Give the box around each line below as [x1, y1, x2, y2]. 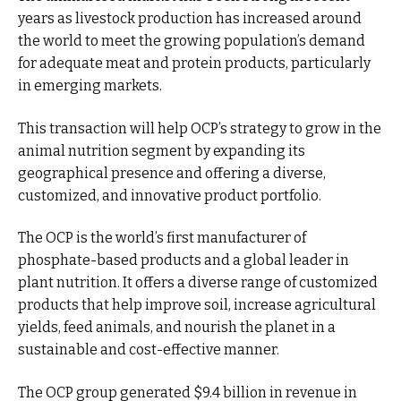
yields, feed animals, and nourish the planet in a [18, 319, 336, 336]
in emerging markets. [18, 77, 162, 94]
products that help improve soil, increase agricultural [18, 296, 376, 313]
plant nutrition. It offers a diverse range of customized [18, 274, 378, 291]
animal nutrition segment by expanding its [18, 141, 305, 159]
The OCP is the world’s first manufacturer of [18, 229, 306, 246]
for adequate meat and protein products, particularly [18, 55, 371, 72]
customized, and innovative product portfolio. [18, 186, 321, 204]
